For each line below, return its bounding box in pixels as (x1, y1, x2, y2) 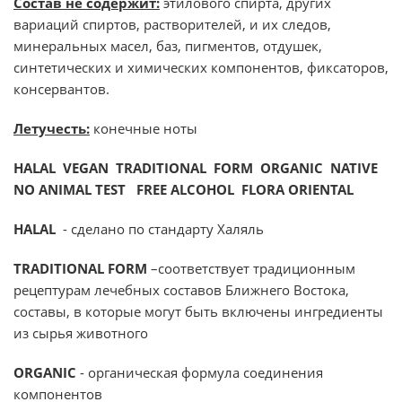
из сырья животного (13, 324, 152, 342)
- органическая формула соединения (76, 363, 323, 381)
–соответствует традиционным (147, 259, 355, 277)
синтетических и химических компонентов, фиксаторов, (13, 58, 389, 76)
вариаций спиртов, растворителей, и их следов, (13, 15, 331, 33)
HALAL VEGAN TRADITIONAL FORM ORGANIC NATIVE (13, 159, 385, 177)
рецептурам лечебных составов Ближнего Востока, (13, 281, 349, 299)
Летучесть (13, 119, 86, 137)
